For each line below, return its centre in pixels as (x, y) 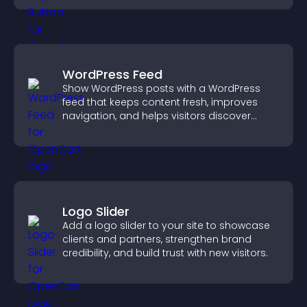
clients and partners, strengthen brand (157, 239)
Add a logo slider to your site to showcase (166, 225)
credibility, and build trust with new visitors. (165, 253)
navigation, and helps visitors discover (157, 116)
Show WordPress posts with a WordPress (161, 88)
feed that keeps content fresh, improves (160, 102)
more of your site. (105, 130)
